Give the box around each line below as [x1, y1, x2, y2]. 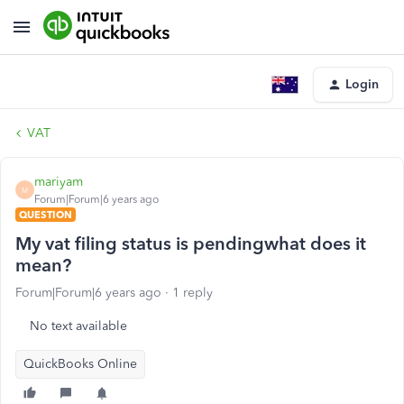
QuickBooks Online [23, 356, 137, 372]
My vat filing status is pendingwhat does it [15, 233, 366, 254]
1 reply [172, 285, 213, 300]
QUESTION [19, 208, 72, 221]
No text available [30, 318, 127, 334]
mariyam [34, 174, 83, 189]
